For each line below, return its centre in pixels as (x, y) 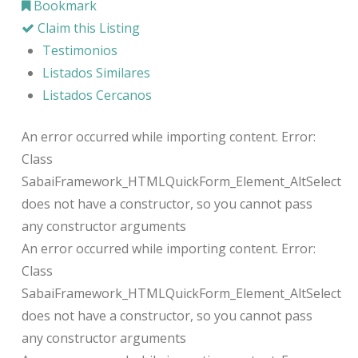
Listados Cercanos (97, 95)
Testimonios (80, 50)
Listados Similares (97, 72)
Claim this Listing (87, 28)
